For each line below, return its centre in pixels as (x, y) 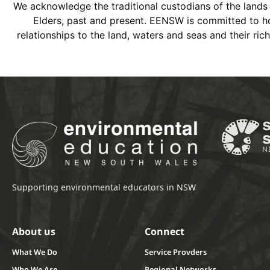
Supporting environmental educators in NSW (104, 187)
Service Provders (176, 252)
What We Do (35, 252)
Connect (165, 232)
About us (34, 232)
